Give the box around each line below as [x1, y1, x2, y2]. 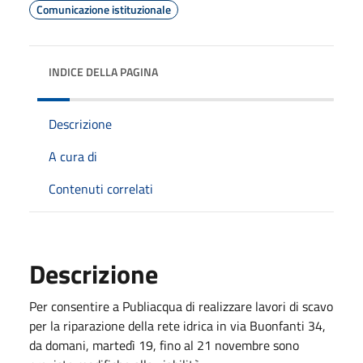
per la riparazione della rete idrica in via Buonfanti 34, [29, 315, 326, 335]
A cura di [49, 146, 97, 166]
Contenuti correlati [49, 178, 153, 199]
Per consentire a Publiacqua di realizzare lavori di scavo [29, 296, 333, 316]
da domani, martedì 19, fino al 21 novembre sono [29, 335, 299, 355]
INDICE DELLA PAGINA [49, 62, 158, 80]
